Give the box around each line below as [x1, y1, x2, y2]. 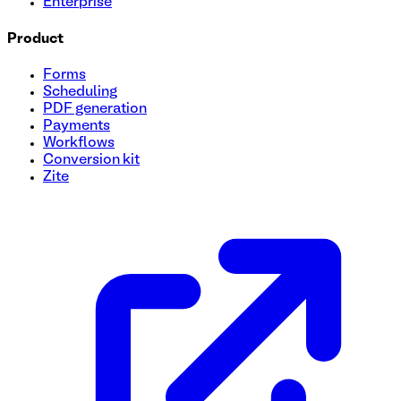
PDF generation [43, 102, 147, 115]
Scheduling [43, 85, 117, 98]
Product [7, 32, 64, 46]
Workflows [43, 136, 115, 149]
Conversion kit [43, 153, 140, 166]
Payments [43, 119, 110, 132]
